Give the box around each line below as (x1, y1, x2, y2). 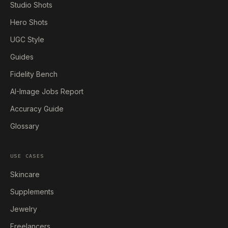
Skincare (10, 170, 40, 179)
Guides (10, 52, 34, 61)
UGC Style (10, 35, 44, 44)
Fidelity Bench (10, 70, 58, 78)
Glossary (10, 122, 39, 130)
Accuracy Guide (10, 104, 64, 113)
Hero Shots (10, 18, 48, 26)
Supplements (10, 187, 54, 196)
